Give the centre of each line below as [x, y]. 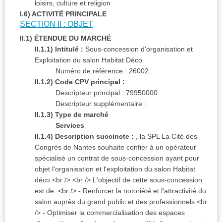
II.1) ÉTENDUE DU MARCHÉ [65, 38]
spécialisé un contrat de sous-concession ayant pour [117, 158]
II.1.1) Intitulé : [59, 49]
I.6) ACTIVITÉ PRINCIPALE [63, 14]
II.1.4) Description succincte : [84, 137]
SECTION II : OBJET [56, 24]
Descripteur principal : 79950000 [107, 93]
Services [70, 126]
